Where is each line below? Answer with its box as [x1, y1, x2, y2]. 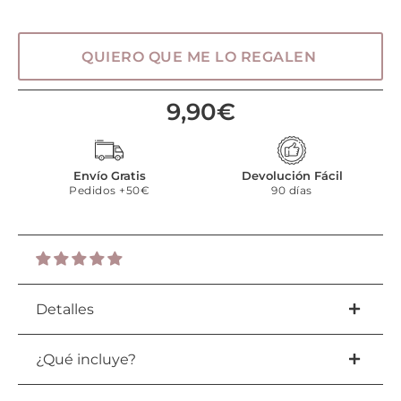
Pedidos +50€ [69, 183, 149, 197]
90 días [271, 183, 312, 197]
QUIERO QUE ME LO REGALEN [81, 47, 316, 65]
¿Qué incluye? [36, 350, 136, 368]
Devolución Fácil [241, 168, 343, 183]
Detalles [36, 300, 94, 318]
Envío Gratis [73, 168, 146, 183]
